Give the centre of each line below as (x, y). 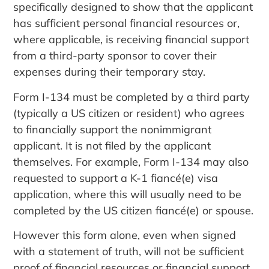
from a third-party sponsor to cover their (115, 56)
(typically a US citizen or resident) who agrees (129, 113)
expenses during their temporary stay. (110, 72)
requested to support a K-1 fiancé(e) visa (116, 178)
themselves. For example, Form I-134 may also (131, 162)
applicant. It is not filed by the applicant (112, 145)
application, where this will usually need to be (128, 194)
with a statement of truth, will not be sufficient (129, 252)
